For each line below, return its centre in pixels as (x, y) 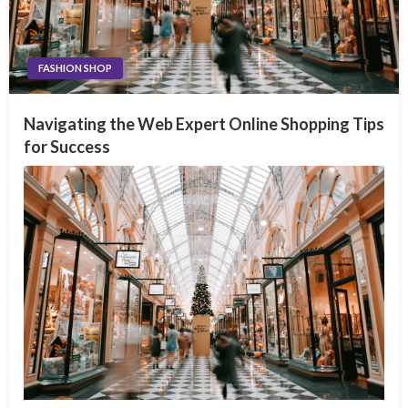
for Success (67, 146)
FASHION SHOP (75, 67)
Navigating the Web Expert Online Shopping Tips (204, 123)
